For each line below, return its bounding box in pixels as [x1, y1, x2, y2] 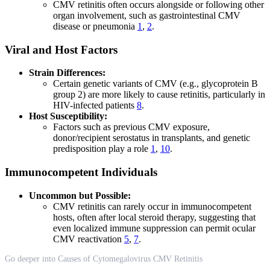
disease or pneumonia [53, 20, 137, 31]
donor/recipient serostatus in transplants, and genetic [53, 133, 250, 143]
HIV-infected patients [53, 100, 137, 111]
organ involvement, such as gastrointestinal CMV [53, 10, 240, 20]
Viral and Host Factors [5, 43, 118, 56]
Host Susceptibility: [29, 111, 107, 122]
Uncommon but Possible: [29, 190, 131, 201]
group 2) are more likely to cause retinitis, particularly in [53, 89, 265, 100]
